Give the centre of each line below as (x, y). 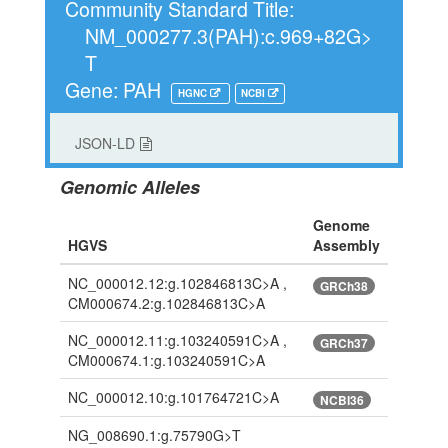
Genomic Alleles (129, 187)
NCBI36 (341, 399)
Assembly (346, 245)
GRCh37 (343, 342)
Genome (341, 225)
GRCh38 (343, 285)
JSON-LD (104, 143)
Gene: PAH (115, 90)
